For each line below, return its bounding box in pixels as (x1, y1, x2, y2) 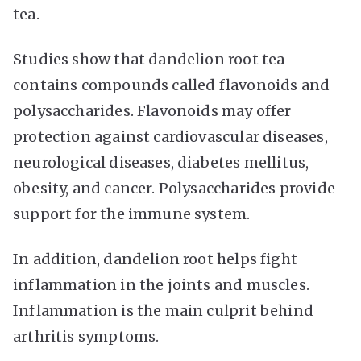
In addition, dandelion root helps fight (13, 249, 298, 268)
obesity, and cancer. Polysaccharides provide (13, 178, 335, 197)
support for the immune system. (13, 204, 251, 223)
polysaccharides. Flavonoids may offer (13, 101, 292, 120)
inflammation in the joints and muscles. (13, 275, 310, 294)
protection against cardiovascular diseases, (13, 127, 328, 146)
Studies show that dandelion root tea (13, 49, 285, 68)
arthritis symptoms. (13, 326, 160, 346)
